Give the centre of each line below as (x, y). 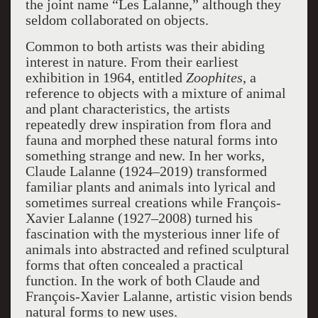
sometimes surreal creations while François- (153, 202)
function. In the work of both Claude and (142, 280)
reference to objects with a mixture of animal (155, 93)
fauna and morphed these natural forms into (151, 140)
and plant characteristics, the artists (127, 109)
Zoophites (214, 77)
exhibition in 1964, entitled (105, 77)
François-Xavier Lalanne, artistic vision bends (159, 296)
